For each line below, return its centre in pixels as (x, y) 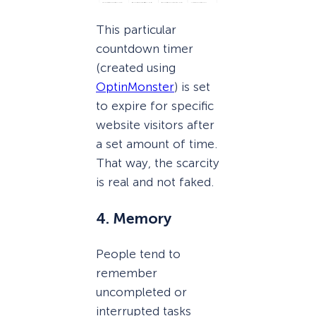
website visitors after (155, 125)
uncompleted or (141, 292)
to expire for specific (155, 106)
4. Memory (134, 218)
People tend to (138, 254)
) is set (192, 87)
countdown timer (145, 49)
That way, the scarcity (158, 163)
